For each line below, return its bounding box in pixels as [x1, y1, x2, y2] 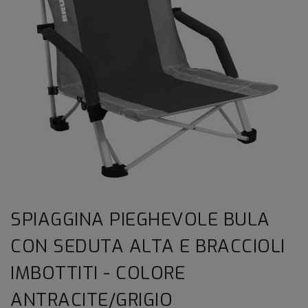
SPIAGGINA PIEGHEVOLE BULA [10, 207, 270, 232]
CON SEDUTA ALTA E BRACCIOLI [10, 234, 285, 258]
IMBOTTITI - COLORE [10, 261, 185, 285]
